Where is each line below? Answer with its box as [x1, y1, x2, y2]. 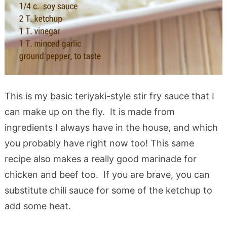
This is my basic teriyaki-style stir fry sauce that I [4, 90, 214, 101]
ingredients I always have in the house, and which [4, 122, 218, 133]
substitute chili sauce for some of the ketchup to [4, 184, 212, 196]
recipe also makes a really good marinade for [4, 153, 197, 164]
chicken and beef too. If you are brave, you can [4, 169, 210, 180]
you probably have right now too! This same [4, 137, 194, 148]
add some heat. [4, 200, 71, 211]
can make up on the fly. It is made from [4, 106, 175, 117]
